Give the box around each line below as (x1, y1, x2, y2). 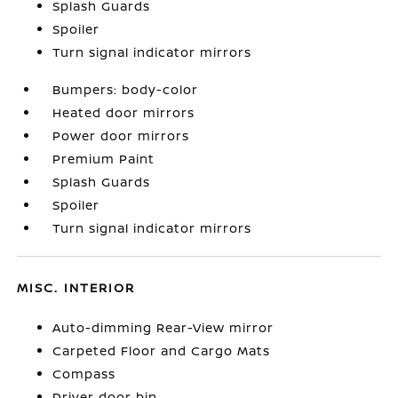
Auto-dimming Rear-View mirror (52, 319, 275, 336)
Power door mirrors (52, 127, 190, 144)
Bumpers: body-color (52, 81, 199, 98)
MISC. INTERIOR (17, 279, 136, 296)
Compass (52, 365, 116, 382)
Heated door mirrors (52, 104, 195, 121)
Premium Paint (52, 150, 155, 167)
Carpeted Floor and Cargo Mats (52, 342, 271, 359)
